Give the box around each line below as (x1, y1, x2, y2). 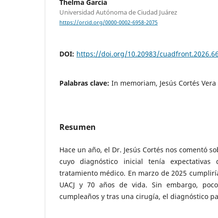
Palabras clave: (59, 78, 111, 88)
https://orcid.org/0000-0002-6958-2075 (59, 19, 158, 26)
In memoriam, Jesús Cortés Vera (111, 78, 216, 88)
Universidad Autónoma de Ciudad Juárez (59, 8, 177, 17)
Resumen (59, 122, 96, 133)
